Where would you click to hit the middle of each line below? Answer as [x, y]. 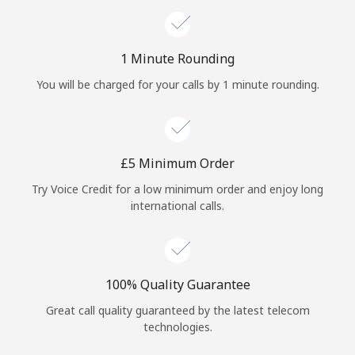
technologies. [177, 326]
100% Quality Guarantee [177, 284]
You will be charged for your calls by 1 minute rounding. [177, 84]
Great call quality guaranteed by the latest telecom [177, 310]
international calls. [177, 205]
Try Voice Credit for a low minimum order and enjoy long [177, 189]
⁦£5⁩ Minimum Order [177, 163]
